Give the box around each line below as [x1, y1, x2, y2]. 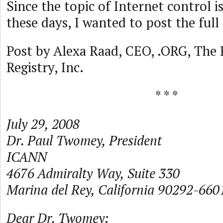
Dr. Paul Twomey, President [6, 131, 162, 149]
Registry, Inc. [6, 58, 84, 76]
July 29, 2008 [6, 115, 80, 133]
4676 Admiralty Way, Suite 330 [6, 164, 180, 182]
